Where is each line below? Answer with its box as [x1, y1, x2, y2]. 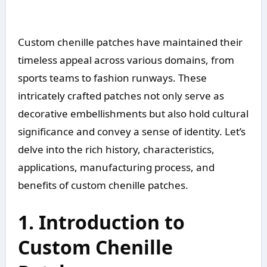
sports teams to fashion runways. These [17, 71, 207, 85]
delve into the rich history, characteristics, [17, 142, 215, 157]
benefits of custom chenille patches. [17, 178, 188, 193]
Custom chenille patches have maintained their [17, 35, 24, 49]
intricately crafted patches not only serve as [17, 89, 224, 103]
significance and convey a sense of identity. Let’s [17, 125, 246, 139]
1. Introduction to [17, 209, 185, 235]
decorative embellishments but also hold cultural [17, 107, 249, 121]
